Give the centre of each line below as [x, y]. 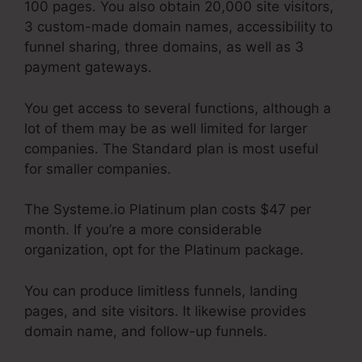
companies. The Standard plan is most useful [171, 148]
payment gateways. [88, 67]
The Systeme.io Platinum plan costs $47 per [168, 210]
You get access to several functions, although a [178, 108]
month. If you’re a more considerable [143, 230]
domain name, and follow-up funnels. [146, 331]
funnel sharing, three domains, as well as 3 [164, 47]
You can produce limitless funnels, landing [161, 290]
